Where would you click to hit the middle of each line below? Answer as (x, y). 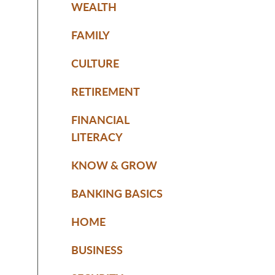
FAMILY (91, 34)
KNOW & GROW (114, 165)
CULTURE (95, 63)
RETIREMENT (106, 91)
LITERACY (97, 136)
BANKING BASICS (117, 193)
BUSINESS (97, 249)
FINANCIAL (100, 119)
